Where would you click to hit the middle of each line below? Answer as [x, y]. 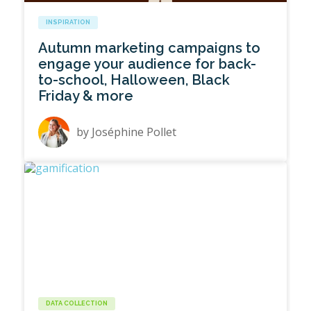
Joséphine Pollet [134, 132]
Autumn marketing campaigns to [150, 48]
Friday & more [86, 96]
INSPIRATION [68, 23]
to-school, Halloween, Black [134, 80]
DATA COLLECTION [77, 304]
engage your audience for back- [148, 64]
